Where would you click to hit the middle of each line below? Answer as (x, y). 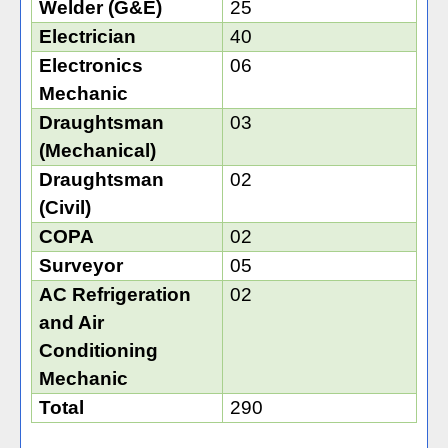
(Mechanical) (98, 150)
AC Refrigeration (115, 294)
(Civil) (65, 207)
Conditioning (99, 350)
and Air (72, 322)
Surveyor (81, 265)
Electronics (91, 65)
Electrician (88, 36)
